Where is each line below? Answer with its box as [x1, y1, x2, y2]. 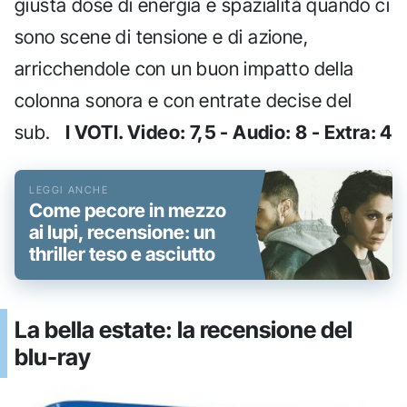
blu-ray [15, 343, 91, 372]
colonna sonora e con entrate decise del [15, 89, 352, 113]
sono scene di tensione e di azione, [15, 25, 308, 49]
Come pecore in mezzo [29, 199, 226, 223]
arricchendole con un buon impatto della [15, 57, 354, 81]
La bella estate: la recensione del [15, 316, 352, 344]
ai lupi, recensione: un [29, 221, 215, 244]
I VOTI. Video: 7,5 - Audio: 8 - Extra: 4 [65, 121, 392, 144]
